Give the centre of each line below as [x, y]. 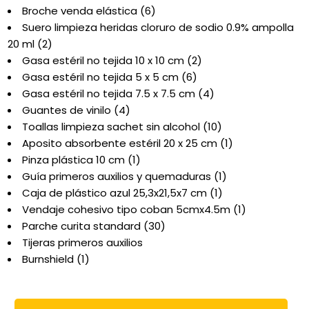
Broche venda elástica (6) [89, 11]
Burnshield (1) [56, 259]
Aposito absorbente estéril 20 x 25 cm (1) [128, 143]
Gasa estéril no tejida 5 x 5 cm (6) [110, 77]
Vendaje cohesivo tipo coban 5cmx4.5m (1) [134, 210]
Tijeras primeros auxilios [82, 243]
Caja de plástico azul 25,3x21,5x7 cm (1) [122, 193]
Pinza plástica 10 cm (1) [81, 160]
